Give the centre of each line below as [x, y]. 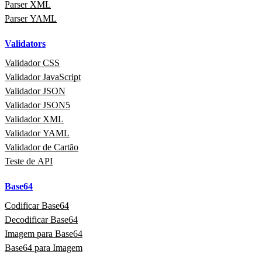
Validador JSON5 [37, 105]
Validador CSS [32, 63]
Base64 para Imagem [44, 247]
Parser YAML [31, 18]
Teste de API [29, 161]
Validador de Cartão [42, 147]
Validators [25, 43]
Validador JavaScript [43, 77]
